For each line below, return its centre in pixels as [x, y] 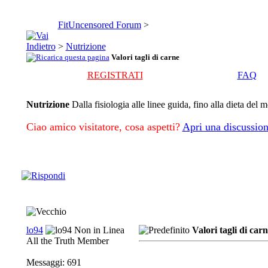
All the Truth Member [67, 241]
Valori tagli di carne [145, 57]
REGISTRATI [115, 75]
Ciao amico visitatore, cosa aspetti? [103, 127]
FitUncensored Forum [99, 25]
